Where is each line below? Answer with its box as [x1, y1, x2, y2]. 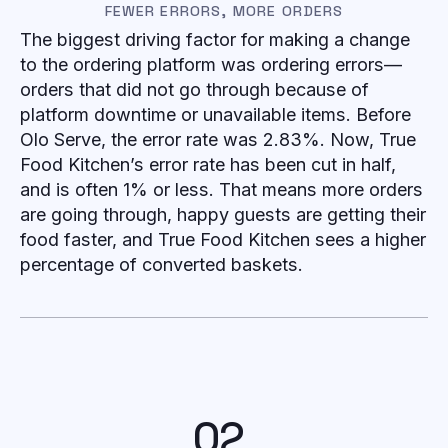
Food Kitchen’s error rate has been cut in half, [20, 154, 396, 176]
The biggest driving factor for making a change [20, 29, 410, 51]
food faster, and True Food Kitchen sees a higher [20, 229, 426, 251]
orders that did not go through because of [20, 79, 369, 101]
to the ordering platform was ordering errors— [20, 54, 402, 76]
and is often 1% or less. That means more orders [20, 179, 423, 201]
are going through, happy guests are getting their [20, 204, 426, 226]
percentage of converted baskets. [20, 254, 308, 276]
